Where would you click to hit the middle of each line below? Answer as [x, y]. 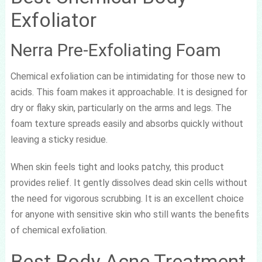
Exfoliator [53, 20]
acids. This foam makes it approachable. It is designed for [129, 92]
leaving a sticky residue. [59, 139]
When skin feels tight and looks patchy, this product [117, 167]
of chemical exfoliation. [58, 230]
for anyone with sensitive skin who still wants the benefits [130, 214]
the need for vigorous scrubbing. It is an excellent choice [127, 198]
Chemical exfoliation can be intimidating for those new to [128, 76]
